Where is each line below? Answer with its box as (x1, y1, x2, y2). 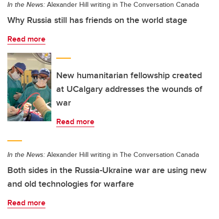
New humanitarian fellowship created (56, 69, 202, 82)
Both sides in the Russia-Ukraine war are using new (7, 164, 207, 176)
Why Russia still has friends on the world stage (7, 14, 187, 26)
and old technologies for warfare (7, 177, 134, 190)
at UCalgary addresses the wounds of (56, 83, 202, 95)
